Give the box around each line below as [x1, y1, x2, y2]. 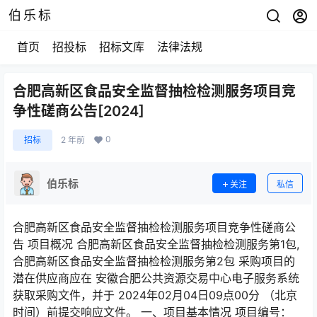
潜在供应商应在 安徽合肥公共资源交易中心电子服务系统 [13, 271, 299, 285]
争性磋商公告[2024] [13, 103, 144, 120]
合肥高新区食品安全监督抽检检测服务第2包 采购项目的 [13, 254, 295, 268]
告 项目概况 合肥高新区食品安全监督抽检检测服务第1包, [13, 237, 299, 251]
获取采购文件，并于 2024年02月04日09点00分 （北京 [13, 288, 297, 302]
